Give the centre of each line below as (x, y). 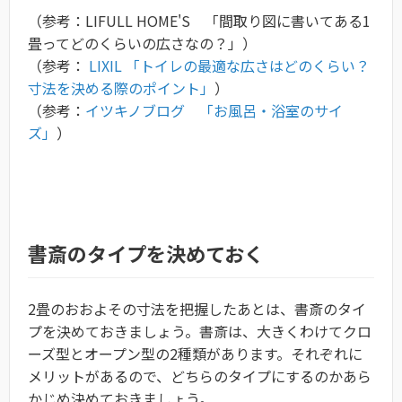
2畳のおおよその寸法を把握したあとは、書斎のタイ (197, 309)
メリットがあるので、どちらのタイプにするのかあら (200, 376)
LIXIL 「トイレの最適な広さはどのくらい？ (227, 66)
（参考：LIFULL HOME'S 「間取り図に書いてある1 (199, 21)
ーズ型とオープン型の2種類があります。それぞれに (195, 354)
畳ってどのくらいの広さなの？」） (142, 44)
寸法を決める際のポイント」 (121, 88)
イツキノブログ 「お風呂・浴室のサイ (214, 111)
